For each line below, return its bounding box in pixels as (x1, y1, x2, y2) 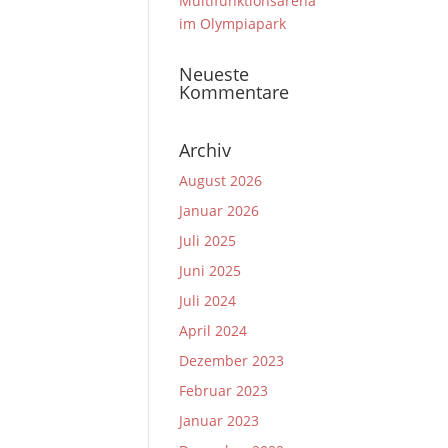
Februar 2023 (179, 381, 269, 400)
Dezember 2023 (179, 351, 285, 370)
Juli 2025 (179, 231, 237, 250)
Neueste (179, 62, 250, 86)
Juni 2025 (179, 261, 242, 280)
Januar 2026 (179, 201, 260, 220)
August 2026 (179, 171, 263, 190)
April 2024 (179, 321, 248, 340)
